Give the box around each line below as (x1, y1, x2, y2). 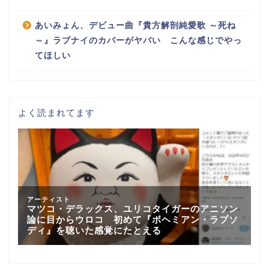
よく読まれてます (18, 107, 95, 118)
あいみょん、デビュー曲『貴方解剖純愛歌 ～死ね (35, 20, 236, 30)
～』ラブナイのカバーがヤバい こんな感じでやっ (35, 35, 242, 45)
